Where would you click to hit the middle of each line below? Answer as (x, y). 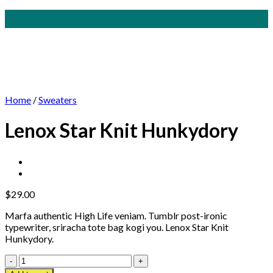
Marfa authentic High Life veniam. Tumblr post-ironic (116, 215)
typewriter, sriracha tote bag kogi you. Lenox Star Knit (117, 227)
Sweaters (58, 100)
